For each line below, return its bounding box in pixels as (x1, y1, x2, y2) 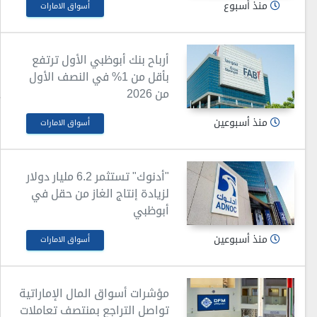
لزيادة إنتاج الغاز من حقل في (31, 182, 170, 204)
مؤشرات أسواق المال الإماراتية (19, 282, 170, 304)
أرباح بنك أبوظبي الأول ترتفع (32, 48, 170, 71)
